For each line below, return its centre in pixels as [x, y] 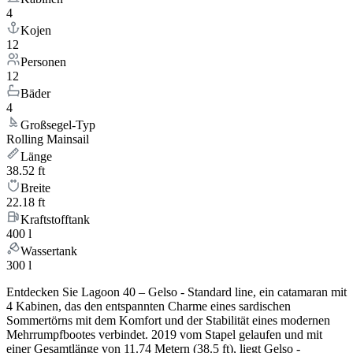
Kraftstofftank [55, 220]
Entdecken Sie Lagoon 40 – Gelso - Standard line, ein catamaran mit [176, 292]
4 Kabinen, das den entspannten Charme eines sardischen [149, 307]
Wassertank [49, 251]
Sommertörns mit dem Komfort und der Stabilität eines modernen [168, 321]
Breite [35, 188]
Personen [43, 62]
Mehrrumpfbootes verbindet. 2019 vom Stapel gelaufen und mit [164, 335]
